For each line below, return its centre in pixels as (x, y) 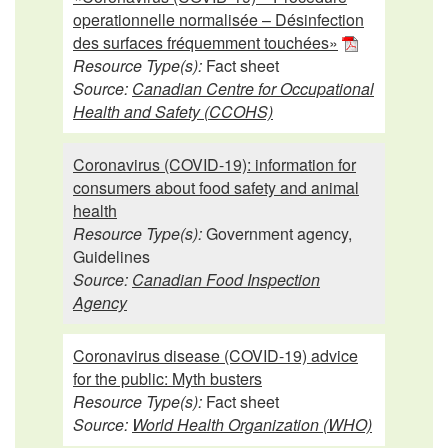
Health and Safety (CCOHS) (173, 111)
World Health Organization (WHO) (252, 424)
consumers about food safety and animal (216, 187)
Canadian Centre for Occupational (253, 88)
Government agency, (277, 233)
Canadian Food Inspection (226, 279)
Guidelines (111, 256)
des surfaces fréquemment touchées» (205, 42)
